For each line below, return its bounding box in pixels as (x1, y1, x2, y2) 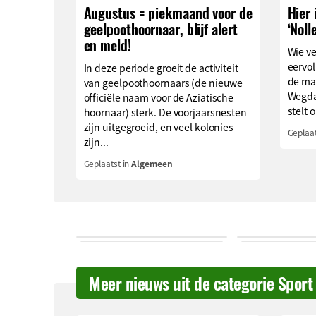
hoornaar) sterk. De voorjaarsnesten (83, 104, 247, 119)
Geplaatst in (83, 157, 132, 169)
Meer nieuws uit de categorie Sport (89, 269, 312, 296)
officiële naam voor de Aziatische (83, 90, 234, 104)
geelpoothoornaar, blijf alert (83, 18, 238, 39)
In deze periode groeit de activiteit (83, 60, 238, 75)
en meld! (83, 35, 131, 56)
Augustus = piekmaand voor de (83, 2, 253, 23)
